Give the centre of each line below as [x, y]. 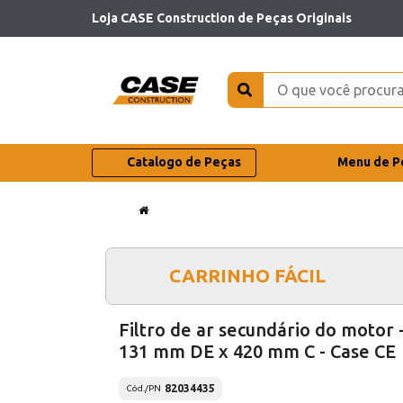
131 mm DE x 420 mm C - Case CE [257, 351]
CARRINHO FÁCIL [247, 275]
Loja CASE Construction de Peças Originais [222, 18]
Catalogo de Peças [184, 162]
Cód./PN [143, 389]
